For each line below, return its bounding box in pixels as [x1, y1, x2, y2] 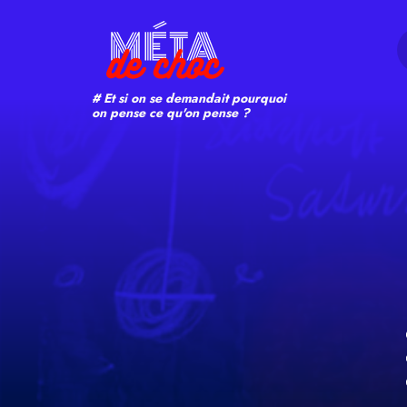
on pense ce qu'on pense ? [92, 104, 250, 122]
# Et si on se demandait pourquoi [92, 89, 286, 107]
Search [106, 7, 149, 28]
